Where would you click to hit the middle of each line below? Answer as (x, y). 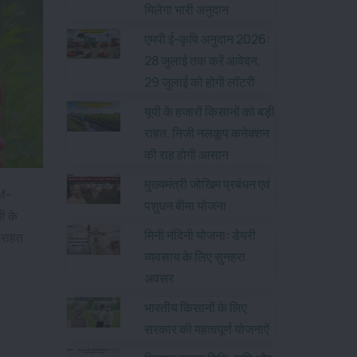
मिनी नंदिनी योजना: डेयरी (200, 235)
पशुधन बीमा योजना (185, 206)
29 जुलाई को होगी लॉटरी (200, 82)
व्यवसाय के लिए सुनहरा (195, 257)
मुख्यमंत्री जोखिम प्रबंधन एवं (207, 184)
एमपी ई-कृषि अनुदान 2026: (207, 39)
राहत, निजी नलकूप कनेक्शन (207, 133)
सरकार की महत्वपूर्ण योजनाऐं (207, 329)
